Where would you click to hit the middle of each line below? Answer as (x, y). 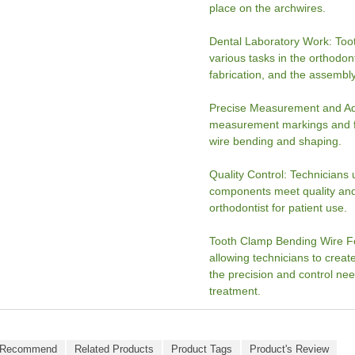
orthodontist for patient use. (279, 208)
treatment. (235, 291)
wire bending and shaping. (276, 141)
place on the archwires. (268, 8)
